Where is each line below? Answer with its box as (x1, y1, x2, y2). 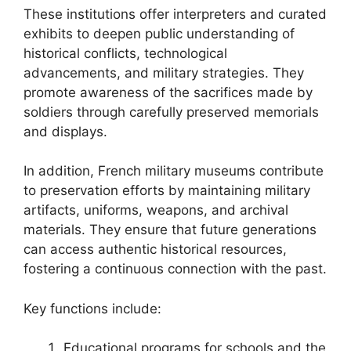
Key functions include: (24, 300, 161, 317)
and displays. (24, 123, 107, 139)
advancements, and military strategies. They (24, 64, 304, 81)
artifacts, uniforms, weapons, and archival (24, 202, 288, 218)
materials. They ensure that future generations (24, 222, 317, 237)
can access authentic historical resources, (24, 241, 287, 257)
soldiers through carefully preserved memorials (24, 103, 319, 120)
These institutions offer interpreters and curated (24, 5, 327, 22)
